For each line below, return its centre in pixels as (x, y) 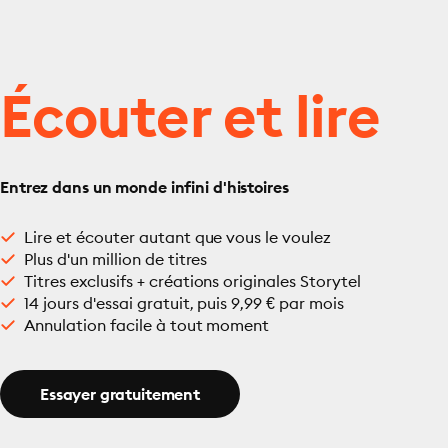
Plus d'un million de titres (116, 259)
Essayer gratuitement (120, 394)
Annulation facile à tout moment (147, 325)
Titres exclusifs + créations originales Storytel (193, 281)
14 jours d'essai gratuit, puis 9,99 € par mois (184, 303)
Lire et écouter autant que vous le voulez (178, 237)
